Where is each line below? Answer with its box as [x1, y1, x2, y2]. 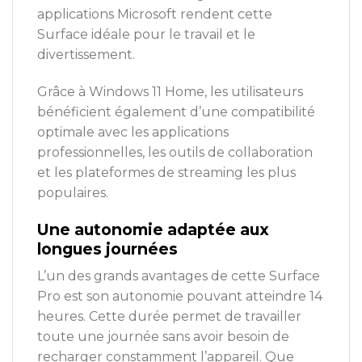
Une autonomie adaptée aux [37, 219, 269, 239]
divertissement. [37, 46, 135, 62]
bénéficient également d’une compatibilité [37, 103, 315, 120]
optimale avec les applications [37, 124, 229, 140]
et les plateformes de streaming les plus [37, 164, 296, 180]
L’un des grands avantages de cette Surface [37, 268, 320, 284]
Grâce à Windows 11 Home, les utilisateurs [37, 83, 303, 99]
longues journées [37, 238, 178, 259]
